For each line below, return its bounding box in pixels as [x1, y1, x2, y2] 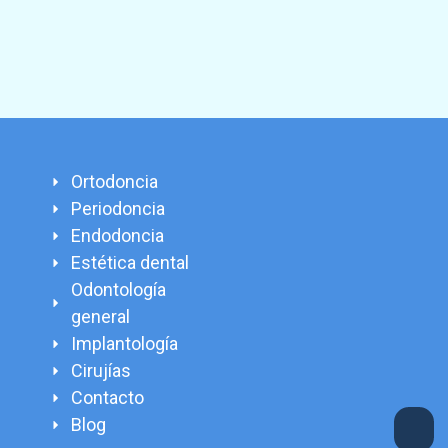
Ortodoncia [71, 171, 159, 193]
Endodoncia [71, 225, 165, 247]
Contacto [71, 387, 145, 409]
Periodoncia [71, 198, 166, 220]
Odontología [71, 279, 167, 301]
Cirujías [71, 360, 132, 382]
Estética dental [71, 252, 190, 274]
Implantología [71, 333, 179, 355]
